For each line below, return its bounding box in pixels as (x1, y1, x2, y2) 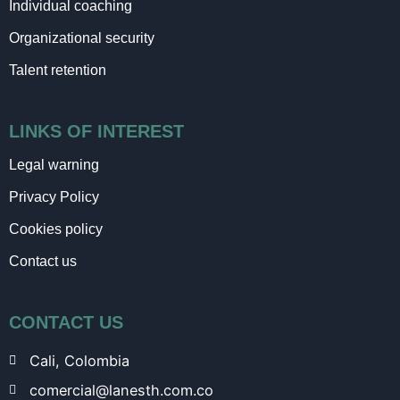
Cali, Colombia (29, 351, 129, 370)
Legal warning (9, 156, 99, 172)
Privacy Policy (9, 188, 99, 204)
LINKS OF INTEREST (9, 121, 184, 141)
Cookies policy (9, 221, 103, 237)
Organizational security (9, 29, 154, 46)
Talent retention (9, 62, 106, 78)
